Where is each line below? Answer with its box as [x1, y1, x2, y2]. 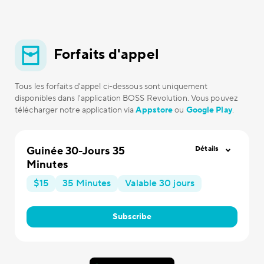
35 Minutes [62, 177, 111, 189]
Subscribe [112, 212, 152, 222]
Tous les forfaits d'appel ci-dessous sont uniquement [15, 81, 208, 92]
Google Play [186, 105, 232, 115]
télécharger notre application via [15, 105, 136, 115]
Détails [195, 144, 219, 153]
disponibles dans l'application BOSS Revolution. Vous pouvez [15, 93, 238, 104]
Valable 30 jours [125, 177, 194, 189]
